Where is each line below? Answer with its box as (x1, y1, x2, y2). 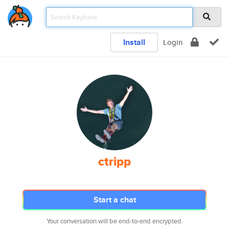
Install (123, 36, 145, 48)
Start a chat (93, 194, 136, 205)
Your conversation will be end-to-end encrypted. (46, 216, 183, 226)
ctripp (98, 152, 131, 171)
